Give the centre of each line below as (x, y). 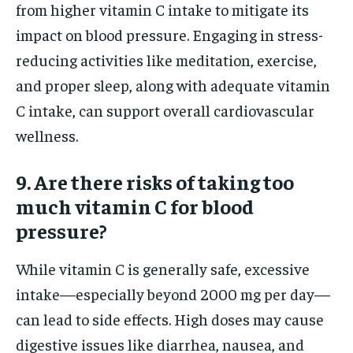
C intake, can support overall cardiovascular (165, 110)
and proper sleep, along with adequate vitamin (173, 84)
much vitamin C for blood (135, 206)
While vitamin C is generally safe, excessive (163, 268)
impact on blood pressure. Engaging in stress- (169, 34)
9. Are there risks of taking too (155, 181)
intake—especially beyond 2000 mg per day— (173, 293)
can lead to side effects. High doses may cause (170, 318)
